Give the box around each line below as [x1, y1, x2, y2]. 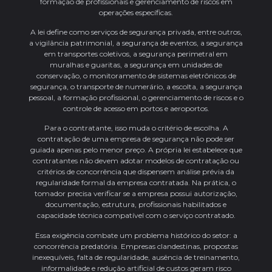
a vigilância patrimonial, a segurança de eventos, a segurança [29, 38, 243, 48]
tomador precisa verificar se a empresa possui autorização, [35, 189, 237, 199]
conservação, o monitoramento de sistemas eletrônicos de [36, 71, 236, 81]
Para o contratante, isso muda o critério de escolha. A [44, 123, 228, 133]
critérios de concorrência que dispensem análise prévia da [38, 167, 234, 177]
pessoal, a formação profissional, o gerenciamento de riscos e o [29, 93, 243, 103]
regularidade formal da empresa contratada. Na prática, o [36, 178, 236, 188]
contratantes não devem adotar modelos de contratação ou [33, 156, 239, 166]
